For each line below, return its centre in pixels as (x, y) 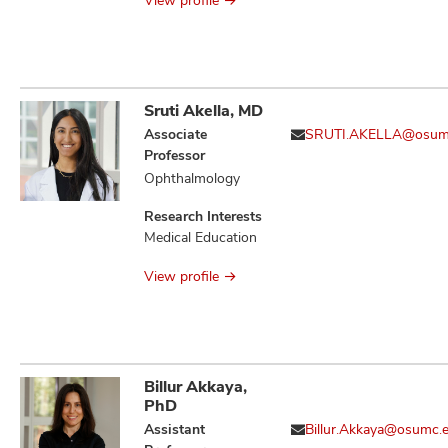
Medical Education (200, 237)
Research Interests (203, 216)
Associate (175, 134)
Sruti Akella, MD (203, 111)
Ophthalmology (192, 178)
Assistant (174, 429)
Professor (174, 155)
